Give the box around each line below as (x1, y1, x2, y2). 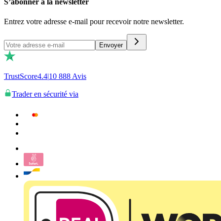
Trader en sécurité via (12, 89, 78, 98)
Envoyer (99, 41, 123, 49)
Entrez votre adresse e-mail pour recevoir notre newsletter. (4, 17, 184, 26)
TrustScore (4, 72, 37, 80)
